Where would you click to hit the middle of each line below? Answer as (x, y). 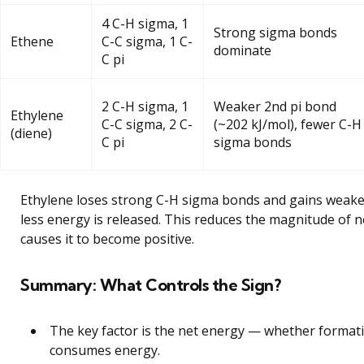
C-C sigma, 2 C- (147, 124)
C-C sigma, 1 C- (147, 41)
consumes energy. (105, 350)
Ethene (32, 41)
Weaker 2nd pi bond (275, 106)
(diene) (31, 133)
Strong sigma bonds (275, 32)
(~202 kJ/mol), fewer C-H (288, 124)
